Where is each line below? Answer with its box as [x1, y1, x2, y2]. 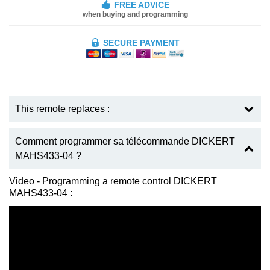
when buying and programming [82, 10, 188, 19]
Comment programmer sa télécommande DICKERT [15, 136, 235, 147]
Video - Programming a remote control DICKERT [9, 176, 217, 187]
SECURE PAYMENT [103, 37, 180, 48]
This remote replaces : [15, 104, 110, 115]
